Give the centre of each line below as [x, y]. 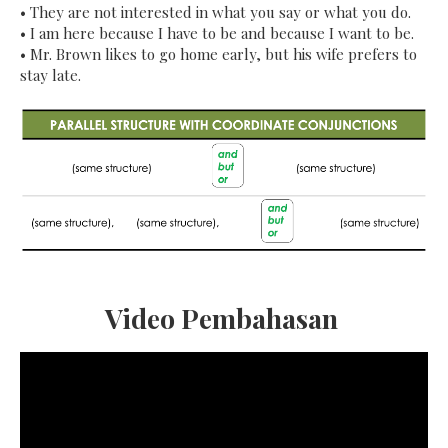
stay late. [50, 75]
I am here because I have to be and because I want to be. [222, 33]
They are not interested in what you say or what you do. [220, 12]
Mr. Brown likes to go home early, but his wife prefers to [223, 54]
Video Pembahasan [224, 318]
